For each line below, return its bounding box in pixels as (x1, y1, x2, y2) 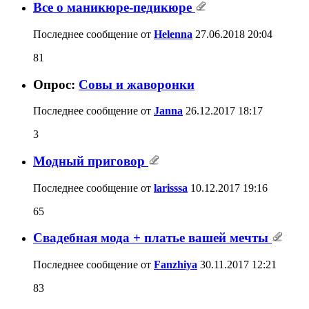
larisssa (154, 181, 188, 194)
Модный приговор (33, 153, 148, 168)
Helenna (154, 28, 192, 40)
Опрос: (33, 77, 79, 92)
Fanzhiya (154, 259, 197, 271)
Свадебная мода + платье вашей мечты (33, 230, 272, 246)
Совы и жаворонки (79, 77, 195, 92)
